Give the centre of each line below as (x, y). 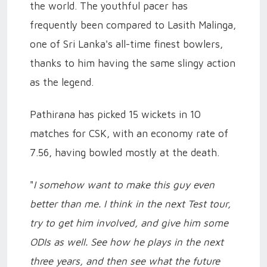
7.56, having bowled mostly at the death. (125, 152)
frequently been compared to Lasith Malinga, (133, 25)
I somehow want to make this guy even (124, 184)
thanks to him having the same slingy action (133, 63)
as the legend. (62, 82)
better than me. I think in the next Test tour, (130, 204)
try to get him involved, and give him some (129, 223)
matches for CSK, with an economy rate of (129, 133)
